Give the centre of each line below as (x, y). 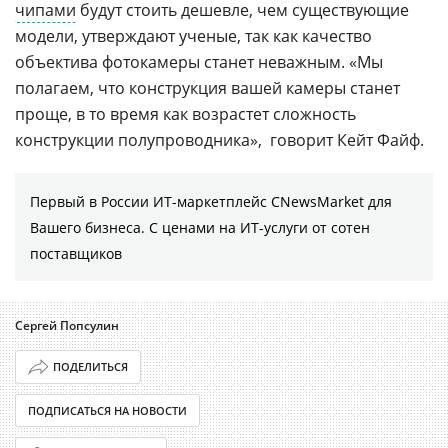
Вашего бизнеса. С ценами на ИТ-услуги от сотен (200, 227)
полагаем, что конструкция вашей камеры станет (207, 87)
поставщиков (76, 253)
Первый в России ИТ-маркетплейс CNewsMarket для (211, 201)
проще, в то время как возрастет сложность (185, 113)
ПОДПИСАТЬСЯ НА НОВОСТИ (107, 410)
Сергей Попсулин (67, 325)
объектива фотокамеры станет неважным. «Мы (199, 61)
